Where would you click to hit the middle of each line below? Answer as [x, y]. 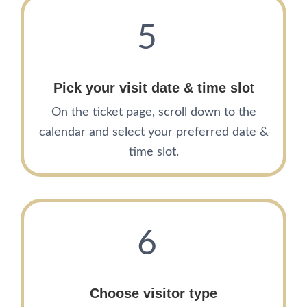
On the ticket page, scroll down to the [153, 113]
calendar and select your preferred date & [153, 133]
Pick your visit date [116, 88]
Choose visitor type [153, 294]
